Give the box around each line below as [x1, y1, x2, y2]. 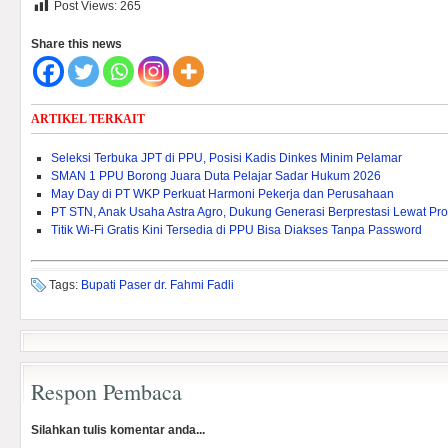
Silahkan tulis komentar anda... [31, 423, 205, 437]
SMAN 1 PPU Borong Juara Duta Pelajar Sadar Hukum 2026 [51, 169, 381, 183]
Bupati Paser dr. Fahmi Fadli [81, 278, 234, 292]
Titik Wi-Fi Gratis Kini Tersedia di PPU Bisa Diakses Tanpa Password [51, 223, 422, 237]
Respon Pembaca [31, 377, 182, 406]
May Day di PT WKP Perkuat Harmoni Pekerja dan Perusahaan [51, 187, 394, 201]
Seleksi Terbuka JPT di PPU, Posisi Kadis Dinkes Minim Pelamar [51, 151, 402, 165]
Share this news [31, 37, 122, 51]
